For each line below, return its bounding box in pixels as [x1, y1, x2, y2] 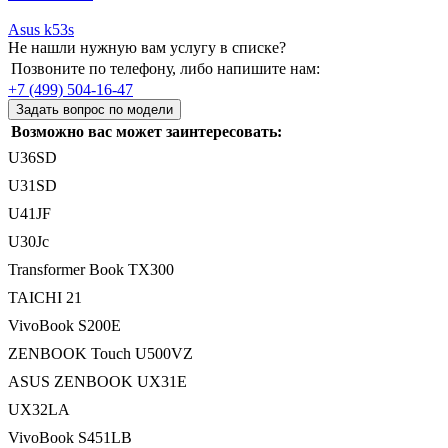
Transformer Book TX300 [8, 260, 174, 278]
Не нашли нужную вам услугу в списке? [8, 38, 286, 56]
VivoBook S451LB [8, 428, 132, 446]
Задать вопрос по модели [16, 101, 173, 117]
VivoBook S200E [8, 316, 121, 334]
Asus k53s [8, 20, 74, 38]
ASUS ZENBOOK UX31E [8, 372, 187, 390]
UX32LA [8, 400, 70, 418]
